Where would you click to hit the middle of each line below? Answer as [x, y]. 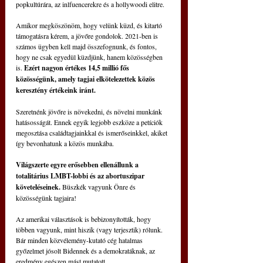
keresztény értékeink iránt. [56, 90]
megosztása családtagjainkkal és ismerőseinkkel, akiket [92, 133]
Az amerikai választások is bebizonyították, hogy [84, 219]
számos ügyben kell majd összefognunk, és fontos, [87, 47]
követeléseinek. [38, 187]
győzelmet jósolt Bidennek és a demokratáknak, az [86, 251]
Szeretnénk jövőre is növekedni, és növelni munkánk [90, 112]
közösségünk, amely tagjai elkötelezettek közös [86, 79]
